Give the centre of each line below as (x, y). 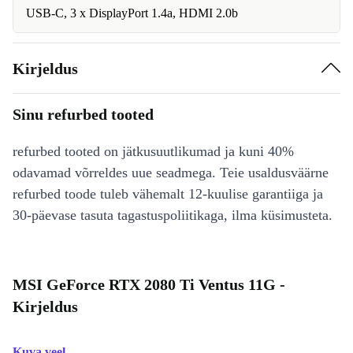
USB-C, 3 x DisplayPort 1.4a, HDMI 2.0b (132, 13)
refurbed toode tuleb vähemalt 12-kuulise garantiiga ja (168, 194)
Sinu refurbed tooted (83, 114)
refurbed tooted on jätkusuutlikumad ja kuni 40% (153, 151)
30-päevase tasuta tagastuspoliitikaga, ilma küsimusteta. (173, 215)
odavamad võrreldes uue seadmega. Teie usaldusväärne (171, 173)
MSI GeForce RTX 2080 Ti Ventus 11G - (149, 284)
